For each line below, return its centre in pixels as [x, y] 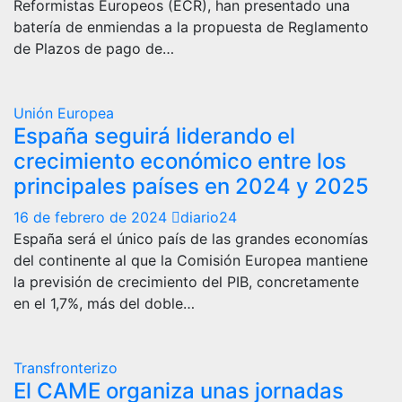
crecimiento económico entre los [180, 161]
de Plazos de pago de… [94, 48]
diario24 [209, 217]
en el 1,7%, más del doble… [104, 303]
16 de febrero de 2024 [92, 217]
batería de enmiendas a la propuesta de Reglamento [191, 26]
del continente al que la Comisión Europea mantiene [191, 260]
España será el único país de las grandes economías [191, 238]
